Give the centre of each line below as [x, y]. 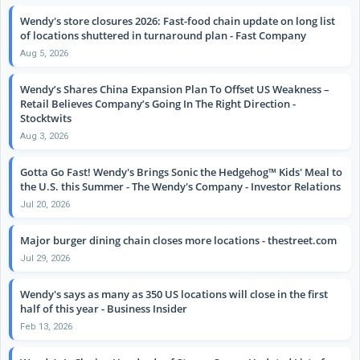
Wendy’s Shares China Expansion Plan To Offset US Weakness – [175, 89]
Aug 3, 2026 [44, 136]
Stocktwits [46, 118]
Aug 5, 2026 [44, 53]
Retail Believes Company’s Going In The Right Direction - [158, 103]
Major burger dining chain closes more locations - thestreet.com [178, 240]
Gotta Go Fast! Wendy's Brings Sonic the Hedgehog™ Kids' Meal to [181, 172]
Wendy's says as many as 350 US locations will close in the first [174, 294]
